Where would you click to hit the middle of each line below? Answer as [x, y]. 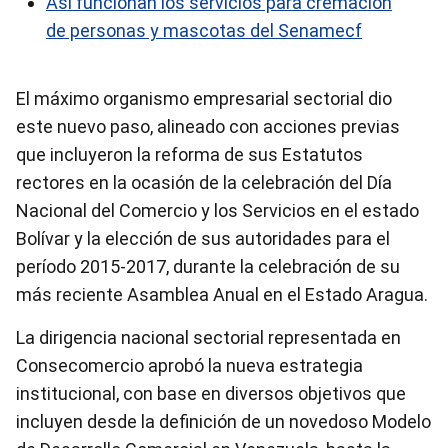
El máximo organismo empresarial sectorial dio [204, 98]
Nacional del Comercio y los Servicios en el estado [217, 210]
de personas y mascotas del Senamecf [204, 30]
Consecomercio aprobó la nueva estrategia [189, 365]
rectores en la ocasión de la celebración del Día [204, 182]
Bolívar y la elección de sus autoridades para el [203, 238]
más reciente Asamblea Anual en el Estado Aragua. [222, 294]
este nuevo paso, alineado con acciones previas [208, 126]
